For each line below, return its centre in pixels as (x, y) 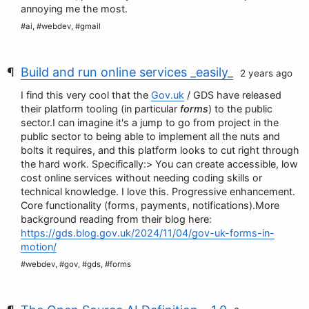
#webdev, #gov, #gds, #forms (76, 264)
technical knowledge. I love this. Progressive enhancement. (158, 191)
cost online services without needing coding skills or (141, 178)
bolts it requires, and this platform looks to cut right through (160, 150)
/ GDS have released (233, 95)
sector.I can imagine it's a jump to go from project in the (150, 122)
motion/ (39, 247)
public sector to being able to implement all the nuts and (150, 136)
